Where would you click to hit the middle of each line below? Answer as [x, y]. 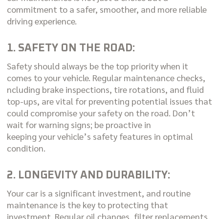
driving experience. [42, 21]
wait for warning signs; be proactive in [79, 124]
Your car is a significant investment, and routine [99, 193]
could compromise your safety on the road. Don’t [101, 113]
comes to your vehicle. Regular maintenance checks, [106, 77]
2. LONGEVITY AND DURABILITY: [88, 175]
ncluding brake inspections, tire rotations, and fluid [105, 89]
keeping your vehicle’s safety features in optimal [100, 136]
